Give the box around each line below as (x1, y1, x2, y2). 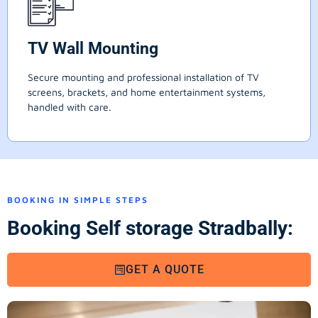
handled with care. (28, 101, 111, 114)
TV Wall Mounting (28, 39, 158, 59)
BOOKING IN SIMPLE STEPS (7, 194, 148, 206)
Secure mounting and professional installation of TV (28, 71, 259, 84)
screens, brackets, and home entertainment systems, (28, 86, 265, 99)
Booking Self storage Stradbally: (7, 216, 293, 241)
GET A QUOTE (125, 263, 204, 277)
